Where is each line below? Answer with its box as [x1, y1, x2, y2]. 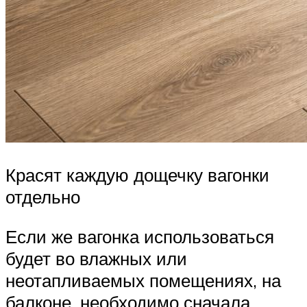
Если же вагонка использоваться [5, 225, 274, 247]
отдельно [5, 186, 80, 208]
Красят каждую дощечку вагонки [5, 164, 269, 186]
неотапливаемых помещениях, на [5, 269, 281, 291]
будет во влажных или [5, 247, 187, 269]
